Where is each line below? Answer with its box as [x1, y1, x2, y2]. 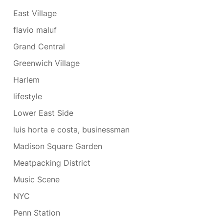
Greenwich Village [13, 58, 80, 68]
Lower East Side [13, 108, 73, 118]
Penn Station [13, 208, 60, 218]
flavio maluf [13, 25, 57, 35]
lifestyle [13, 91, 42, 102]
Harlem [13, 75, 40, 85]
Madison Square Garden [13, 141, 102, 152]
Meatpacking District [13, 158, 90, 168]
